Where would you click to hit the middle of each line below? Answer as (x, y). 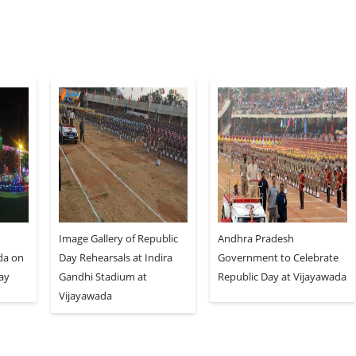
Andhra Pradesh (256, 239)
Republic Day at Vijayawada (282, 277)
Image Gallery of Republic (118, 239)
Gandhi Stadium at (103, 277)
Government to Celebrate (279, 258)
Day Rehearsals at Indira (115, 258)
